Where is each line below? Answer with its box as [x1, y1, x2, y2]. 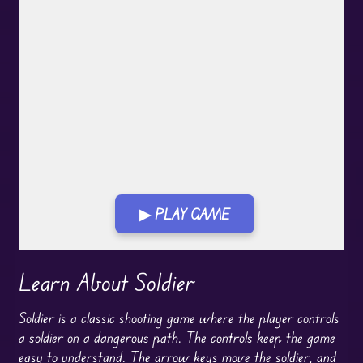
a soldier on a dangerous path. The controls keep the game [18, 327, 335, 346]
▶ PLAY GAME [139, 205, 230, 223]
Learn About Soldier [18, 267, 195, 297]
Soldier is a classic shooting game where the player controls [18, 308, 340, 327]
